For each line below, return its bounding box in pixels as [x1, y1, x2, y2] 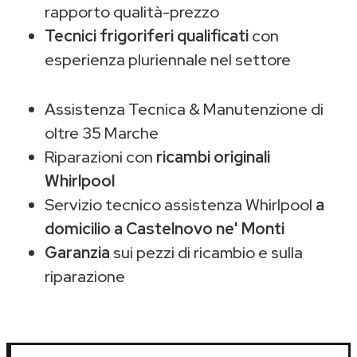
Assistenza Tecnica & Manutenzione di [45, 98, 324, 120]
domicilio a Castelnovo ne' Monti [45, 218, 284, 239]
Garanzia [45, 241, 110, 263]
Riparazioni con [45, 146, 156, 167]
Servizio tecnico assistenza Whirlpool [45, 194, 316, 215]
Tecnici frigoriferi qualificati [45, 25, 249, 46]
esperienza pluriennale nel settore [45, 49, 291, 70]
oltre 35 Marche [45, 122, 159, 143]
